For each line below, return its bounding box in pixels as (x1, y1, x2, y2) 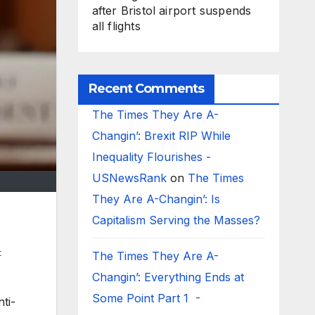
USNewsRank (91, 171, 167, 185)
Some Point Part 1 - (91, 291, 200, 305)
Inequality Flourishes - (91, 150, 211, 164)
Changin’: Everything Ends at (91, 270, 244, 284)
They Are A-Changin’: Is (91, 192, 220, 206)
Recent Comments (88, 81, 204, 96)
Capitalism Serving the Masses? (91, 213, 264, 227)
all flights (91, 19, 141, 33)
